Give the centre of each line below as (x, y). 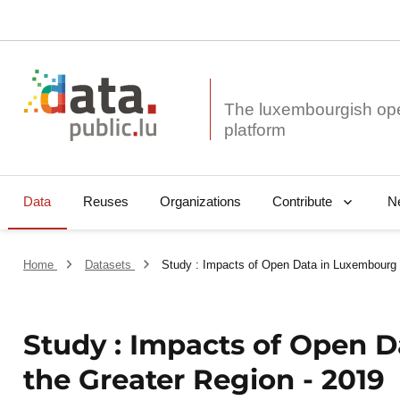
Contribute (302, 202)
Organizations (200, 202)
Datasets (109, 265)
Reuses (105, 202)
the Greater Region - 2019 (204, 380)
